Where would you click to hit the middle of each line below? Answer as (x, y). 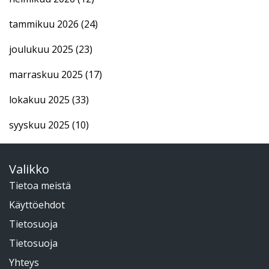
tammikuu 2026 (45, 24)
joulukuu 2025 (42, 49)
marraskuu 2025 (47, 74)
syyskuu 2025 (41, 125)
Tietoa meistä (40, 185)
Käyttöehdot (37, 204)
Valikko (29, 169)
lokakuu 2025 (41, 99)
